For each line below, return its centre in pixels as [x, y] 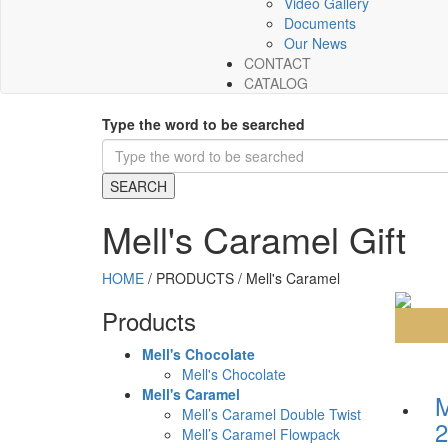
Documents [320, 23]
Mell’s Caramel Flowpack [261, 434]
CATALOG [276, 83]
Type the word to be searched [203, 124]
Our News [315, 43]
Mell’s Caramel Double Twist [271, 414]
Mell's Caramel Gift [254, 238]
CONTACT [277, 63]
